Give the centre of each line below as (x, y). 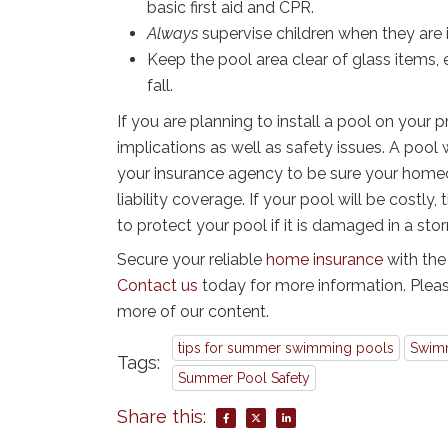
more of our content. (193, 312)
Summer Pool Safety (244, 378)
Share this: (161, 417)
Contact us (157, 286)
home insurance (324, 260)
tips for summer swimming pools (286, 348)
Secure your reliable (191, 260)
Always (174, 34)
